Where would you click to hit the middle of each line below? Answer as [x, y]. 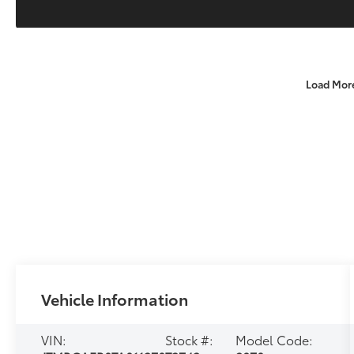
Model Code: [275, 340]
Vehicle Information [115, 299]
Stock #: [190, 340]
